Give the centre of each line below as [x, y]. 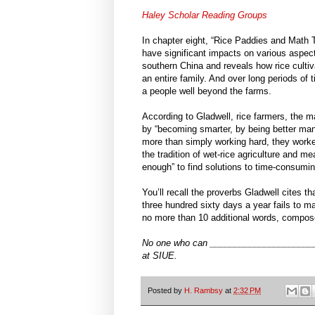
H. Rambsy [204, 290]
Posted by [166, 290]
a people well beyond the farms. [207, 91]
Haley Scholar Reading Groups [205, 15]
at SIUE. [160, 256]
